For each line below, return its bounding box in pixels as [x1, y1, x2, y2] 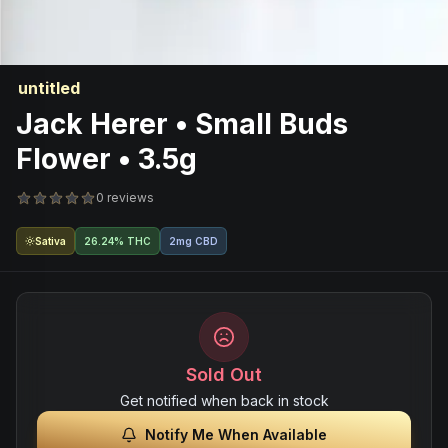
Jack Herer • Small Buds [16, 107, 348, 141]
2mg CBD [169, 235, 218, 247]
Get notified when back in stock [119, 392, 329, 409]
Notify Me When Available [145, 426, 327, 443]
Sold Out [186, 364, 262, 385]
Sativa [35, 235, 66, 247]
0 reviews [96, 190, 154, 205]
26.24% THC [84, 235, 151, 247]
